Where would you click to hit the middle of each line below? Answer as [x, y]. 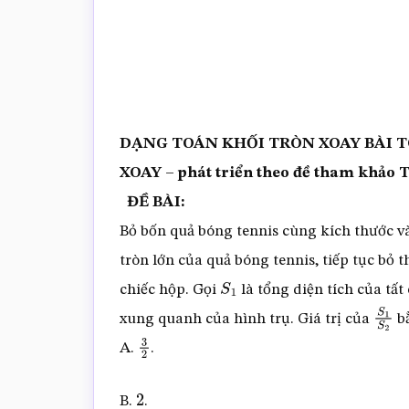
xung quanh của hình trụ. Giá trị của [246, 319]
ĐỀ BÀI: [156, 202]
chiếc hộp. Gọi [170, 289]
